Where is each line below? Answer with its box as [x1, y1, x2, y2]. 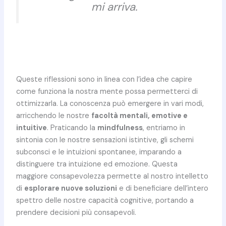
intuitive [16, 123, 47, 133]
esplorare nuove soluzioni [24, 183, 117, 193]
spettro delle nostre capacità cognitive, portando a [16, 195, 194, 205]
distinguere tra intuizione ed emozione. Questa [16, 159, 178, 169]
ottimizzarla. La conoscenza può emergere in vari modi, [16, 98, 204, 108]
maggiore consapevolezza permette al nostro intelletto [16, 171, 208, 181]
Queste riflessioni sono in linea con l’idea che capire [16, 74, 192, 84]
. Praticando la [46, 123, 97, 133]
